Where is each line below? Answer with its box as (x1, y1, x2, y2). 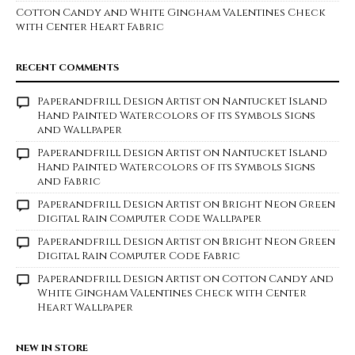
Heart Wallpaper (37, 300, 133, 315)
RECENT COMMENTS (16, 60, 119, 74)
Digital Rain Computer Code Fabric (37, 248, 240, 263)
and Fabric (37, 174, 101, 189)
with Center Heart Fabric (16, 19, 164, 34)
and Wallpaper (37, 122, 122, 137)
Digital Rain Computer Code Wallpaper (37, 211, 261, 226)
